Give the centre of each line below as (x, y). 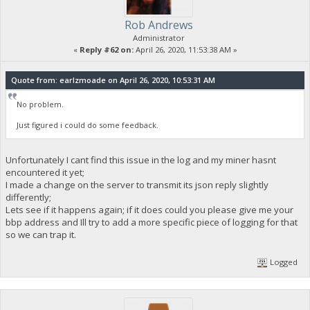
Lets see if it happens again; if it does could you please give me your (149, 210)
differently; (28, 198)
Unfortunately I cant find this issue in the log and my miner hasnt (140, 160)
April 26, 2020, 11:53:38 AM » (185, 50)
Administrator (158, 38)
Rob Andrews (158, 25)
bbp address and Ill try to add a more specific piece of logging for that (151, 222)
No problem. (40, 104)
